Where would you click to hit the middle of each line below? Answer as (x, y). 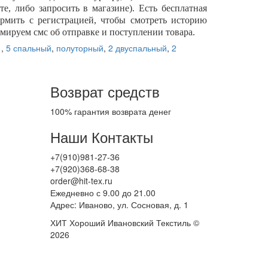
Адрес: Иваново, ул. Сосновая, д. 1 (119, 205)
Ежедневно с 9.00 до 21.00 (103, 193)
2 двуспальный (138, 48)
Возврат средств (105, 91)
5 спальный (29, 48)
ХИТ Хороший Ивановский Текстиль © (124, 223)
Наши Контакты (101, 137)
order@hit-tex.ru (81, 181)
